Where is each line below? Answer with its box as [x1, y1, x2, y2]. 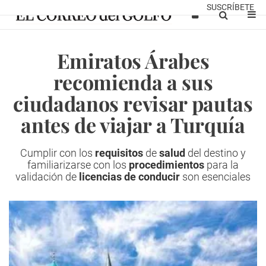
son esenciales [180, 170, 251, 183]
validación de [15, 170, 79, 183]
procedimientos [129, 159, 204, 171]
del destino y [188, 147, 246, 159]
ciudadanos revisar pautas [13, 90, 253, 117]
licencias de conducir [79, 170, 180, 183]
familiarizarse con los [27, 159, 129, 171]
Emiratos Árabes [56, 47, 210, 74]
